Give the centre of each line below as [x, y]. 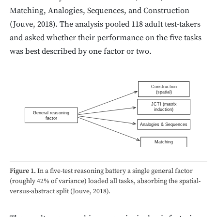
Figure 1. [23, 171]
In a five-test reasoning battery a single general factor [114, 171]
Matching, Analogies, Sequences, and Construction [100, 11]
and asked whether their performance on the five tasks [106, 38]
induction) [164, 109]
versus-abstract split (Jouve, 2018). [60, 191]
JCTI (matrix [164, 104]
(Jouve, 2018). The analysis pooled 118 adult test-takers [105, 24]
